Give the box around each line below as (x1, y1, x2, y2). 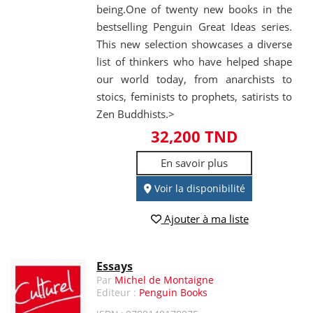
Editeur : (96, 285, 140, 299)
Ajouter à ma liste (161, 211, 249, 226)
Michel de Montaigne (115, 272, 214, 286)
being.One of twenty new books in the (96, 2, 292, 17)
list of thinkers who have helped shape (96, 54, 292, 69)
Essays (96, 258, 133, 274)
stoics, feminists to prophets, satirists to (96, 89, 292, 104)
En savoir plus (161, 156, 228, 170)
